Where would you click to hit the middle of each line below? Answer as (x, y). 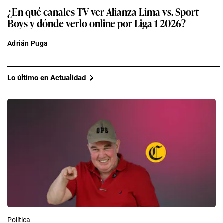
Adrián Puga (28, 44)
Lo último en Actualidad (47, 77)
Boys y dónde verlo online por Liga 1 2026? (97, 23)
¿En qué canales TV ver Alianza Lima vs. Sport (103, 12)
